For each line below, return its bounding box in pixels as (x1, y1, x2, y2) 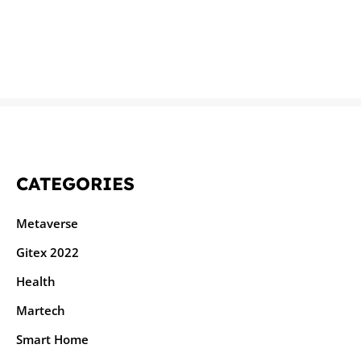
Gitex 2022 (16, 243, 79, 260)
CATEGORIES (16, 172, 135, 195)
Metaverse (16, 214, 78, 231)
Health (16, 272, 56, 289)
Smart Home (16, 330, 89, 347)
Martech (16, 301, 65, 318)
